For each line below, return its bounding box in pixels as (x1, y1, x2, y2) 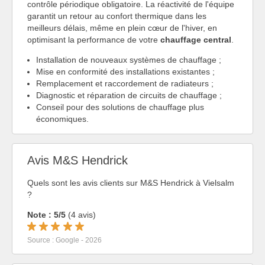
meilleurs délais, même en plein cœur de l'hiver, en (27, 23, 217, 33)
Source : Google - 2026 (27, 236, 102, 245)
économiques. (36, 114, 89, 124)
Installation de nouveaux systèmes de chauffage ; (36, 55, 221, 65)
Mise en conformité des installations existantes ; (36, 67, 215, 77)
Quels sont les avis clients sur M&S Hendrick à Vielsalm (27, 178, 234, 188)
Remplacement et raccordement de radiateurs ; (36, 79, 214, 89)
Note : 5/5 (27, 210, 66, 220)
